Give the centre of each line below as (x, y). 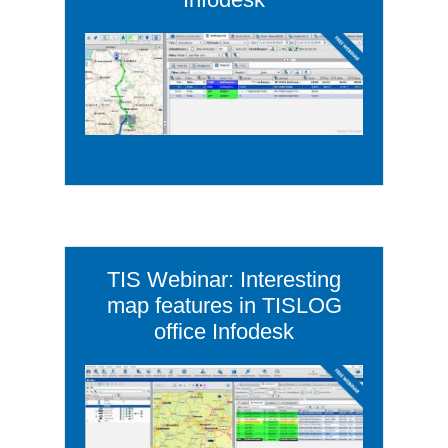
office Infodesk (224, 331)
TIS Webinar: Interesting (224, 279)
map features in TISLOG (224, 305)
